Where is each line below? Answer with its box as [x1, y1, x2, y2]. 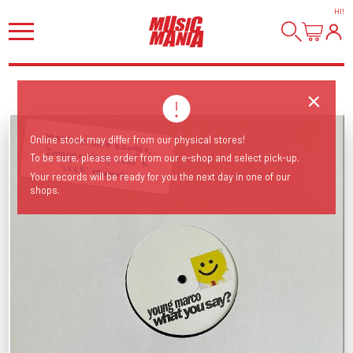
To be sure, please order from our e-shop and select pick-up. [30, 151, 300, 165]
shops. [30, 183, 61, 196]
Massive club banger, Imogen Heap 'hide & [45, 126, 154, 158]
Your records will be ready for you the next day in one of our [30, 169, 292, 183]
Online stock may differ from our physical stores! [30, 132, 246, 146]
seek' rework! [61, 157, 131, 184]
